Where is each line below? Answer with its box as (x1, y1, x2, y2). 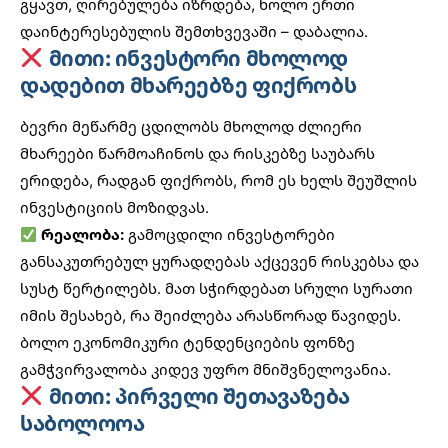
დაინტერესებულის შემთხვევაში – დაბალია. (20, 20, 368, 41)
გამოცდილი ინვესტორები (124, 224, 336, 245)
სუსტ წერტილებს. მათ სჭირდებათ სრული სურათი (20, 278, 413, 299)
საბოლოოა (20, 409, 145, 438)
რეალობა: (41, 224, 125, 245)
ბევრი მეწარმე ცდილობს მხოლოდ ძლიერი (20, 116, 362, 137)
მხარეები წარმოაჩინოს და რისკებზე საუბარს (20, 143, 375, 164)
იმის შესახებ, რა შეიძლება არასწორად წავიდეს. (20, 305, 401, 326)
